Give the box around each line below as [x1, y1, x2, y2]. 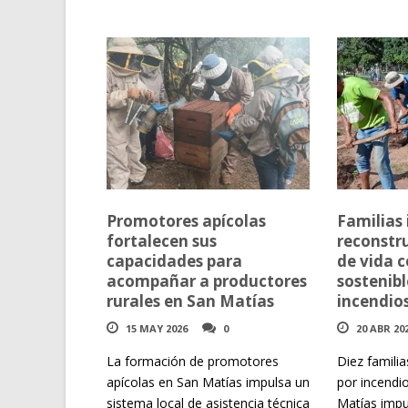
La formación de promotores [107, 352, 279, 371]
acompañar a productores [107, 270, 307, 292]
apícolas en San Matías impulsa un [107, 373, 310, 392]
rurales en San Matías [107, 291, 274, 312]
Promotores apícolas [107, 210, 266, 232]
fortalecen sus [107, 230, 217, 252]
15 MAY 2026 [126, 321, 188, 336]
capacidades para [107, 250, 242, 272]
